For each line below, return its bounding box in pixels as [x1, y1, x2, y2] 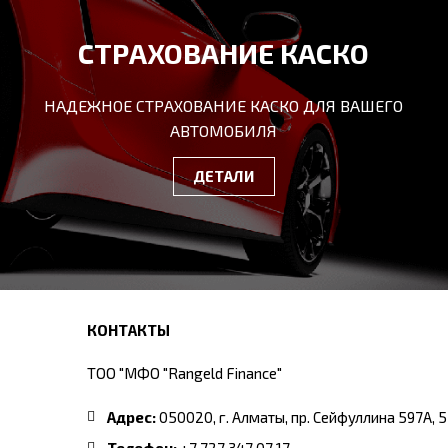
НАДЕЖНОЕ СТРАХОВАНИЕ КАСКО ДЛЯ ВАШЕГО [44, 95, 404, 115]
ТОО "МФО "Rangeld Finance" [87, 363, 282, 382]
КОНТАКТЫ [87, 321, 170, 339]
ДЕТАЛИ [193, 166, 255, 185]
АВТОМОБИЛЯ [170, 120, 278, 140]
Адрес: [107, 407, 156, 426]
